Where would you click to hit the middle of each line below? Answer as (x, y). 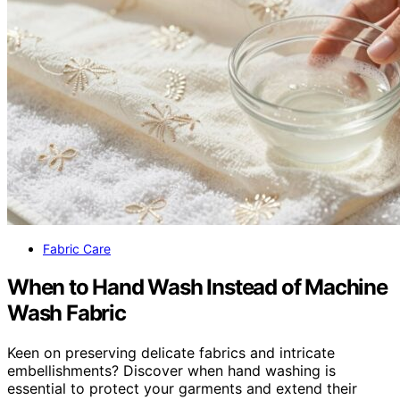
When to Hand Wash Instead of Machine (197, 287)
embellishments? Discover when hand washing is (171, 371)
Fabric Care (77, 249)
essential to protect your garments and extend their (182, 389)
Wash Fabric (67, 313)
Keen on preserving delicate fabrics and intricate (171, 353)
